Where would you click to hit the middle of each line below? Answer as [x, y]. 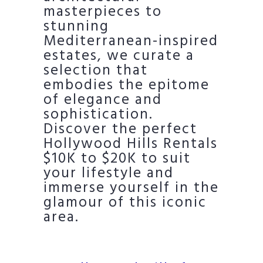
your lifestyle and [109, 174]
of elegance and [103, 100]
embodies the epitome [127, 86]
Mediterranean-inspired [131, 42]
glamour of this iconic [125, 203]
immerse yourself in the [131, 188]
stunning [76, 27]
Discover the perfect [120, 130]
